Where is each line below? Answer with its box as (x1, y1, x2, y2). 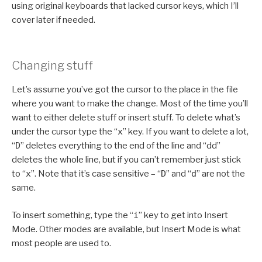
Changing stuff (12, 58, 93, 73)
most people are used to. (12, 237, 111, 249)
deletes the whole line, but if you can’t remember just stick (12, 154, 241, 166)
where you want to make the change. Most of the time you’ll (12, 98, 248, 109)
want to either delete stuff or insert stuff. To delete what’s (12, 112, 240, 123)
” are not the (196, 168, 245, 180)
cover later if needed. (12, 14, 95, 25)
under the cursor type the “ (12, 126, 118, 137)
